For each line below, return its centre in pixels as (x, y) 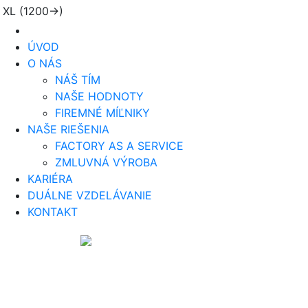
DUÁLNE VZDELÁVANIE (90, 195)
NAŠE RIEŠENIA (68, 129)
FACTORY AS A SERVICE (119, 146)
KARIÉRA (50, 179)
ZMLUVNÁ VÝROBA (106, 162)
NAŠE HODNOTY (99, 96)
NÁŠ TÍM (78, 80)
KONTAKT (53, 212)
